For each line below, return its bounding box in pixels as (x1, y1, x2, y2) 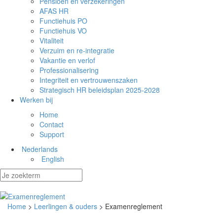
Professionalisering (39, 65, 99, 75)
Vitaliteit (39, 36, 64, 45)
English (41, 154, 64, 164)
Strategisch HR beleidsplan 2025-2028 (39, 85, 160, 95)
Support (39, 129, 64, 139)
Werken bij (20, 95, 53, 105)
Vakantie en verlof (39, 55, 95, 65)
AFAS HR (39, 6, 69, 16)
